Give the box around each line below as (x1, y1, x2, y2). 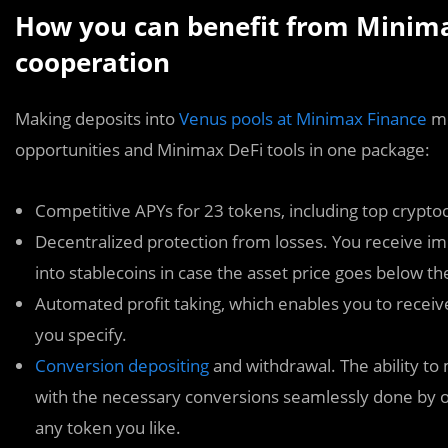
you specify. (35, 323, 127, 346)
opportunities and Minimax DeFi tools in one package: (15, 138, 430, 161)
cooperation (15, 44, 170, 80)
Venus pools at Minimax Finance (179, 107, 427, 130)
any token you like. (35, 416, 181, 439)
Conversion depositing (35, 354, 209, 377)
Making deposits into (15, 107, 179, 130)
